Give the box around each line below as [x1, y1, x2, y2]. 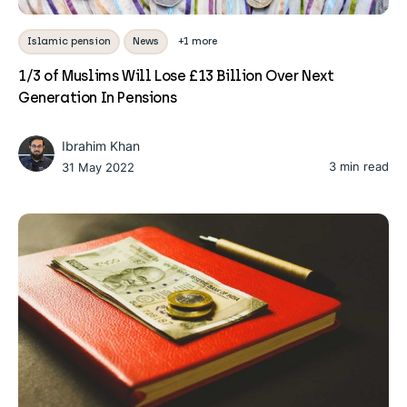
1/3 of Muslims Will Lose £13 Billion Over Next [18, 66, 334, 84]
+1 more [179, 35, 217, 47]
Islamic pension [27, 35, 111, 47]
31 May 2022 [62, 159, 134, 174]
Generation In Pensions [18, 88, 177, 106]
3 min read [329, 158, 389, 174]
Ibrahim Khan [62, 137, 140, 154]
